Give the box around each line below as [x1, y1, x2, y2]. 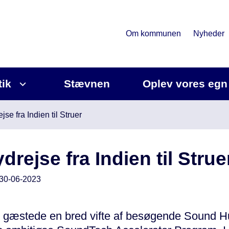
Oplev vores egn [143, 78, 227, 89]
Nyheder [193, 29, 224, 38]
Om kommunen [126, 29, 181, 38]
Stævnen [64, 78, 110, 89]
